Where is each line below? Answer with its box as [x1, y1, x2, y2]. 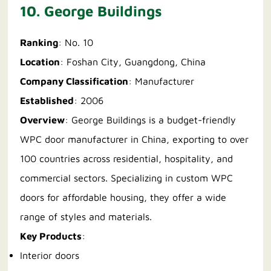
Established [20, 95, 74, 106]
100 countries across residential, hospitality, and [20, 153, 233, 165]
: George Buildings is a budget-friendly [65, 114, 237, 126]
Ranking [20, 37, 59, 48]
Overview [20, 114, 65, 126]
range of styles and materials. [20, 211, 152, 223]
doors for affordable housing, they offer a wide [20, 192, 227, 203]
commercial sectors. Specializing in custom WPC [20, 172, 233, 184]
